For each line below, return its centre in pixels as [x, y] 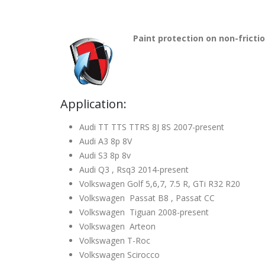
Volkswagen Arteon [117, 226]
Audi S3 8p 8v [105, 155]
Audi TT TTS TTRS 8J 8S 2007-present [152, 127]
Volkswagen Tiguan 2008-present [144, 212]
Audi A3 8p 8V [106, 141]
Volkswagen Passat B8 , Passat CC [147, 198]
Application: [93, 104]
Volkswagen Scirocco [119, 254]
